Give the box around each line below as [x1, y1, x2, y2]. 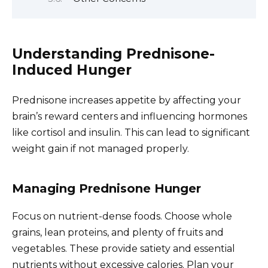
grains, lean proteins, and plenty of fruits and [12, 226, 224, 238]
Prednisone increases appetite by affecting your [12, 94, 241, 106]
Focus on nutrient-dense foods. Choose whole [12, 210, 232, 222]
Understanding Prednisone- [12, 45, 215, 62]
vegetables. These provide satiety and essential [12, 242, 235, 254]
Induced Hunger [12, 61, 132, 78]
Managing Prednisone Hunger [12, 181, 201, 196]
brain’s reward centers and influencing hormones [12, 110, 247, 122]
